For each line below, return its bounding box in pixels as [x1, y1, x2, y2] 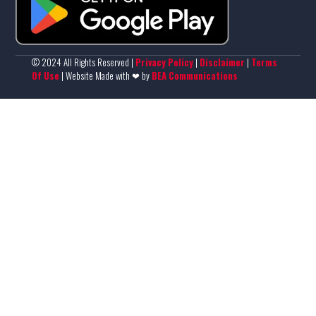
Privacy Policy [135, 55, 193, 70]
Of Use [31, 68, 59, 83]
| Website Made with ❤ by [61, 68, 152, 83]
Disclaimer [199, 55, 245, 70]
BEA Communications [151, 68, 238, 83]
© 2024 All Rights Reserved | [31, 55, 135, 70]
